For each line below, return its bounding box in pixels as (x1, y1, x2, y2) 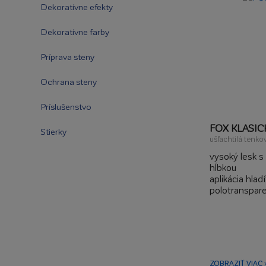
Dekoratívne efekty (40, 1, 113, 12)
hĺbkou (209, 161, 236, 173)
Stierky (40, 126, 66, 137)
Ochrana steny (40, 76, 97, 87)
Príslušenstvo (40, 101, 91, 112)
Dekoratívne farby (40, 26, 109, 37)
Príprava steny (40, 51, 94, 62)
